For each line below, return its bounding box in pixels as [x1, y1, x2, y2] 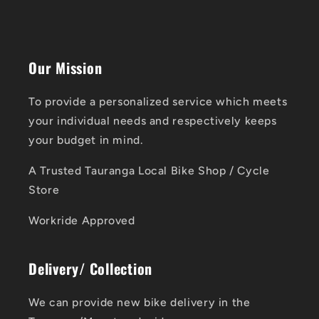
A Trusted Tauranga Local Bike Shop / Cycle [28, 164, 270, 178]
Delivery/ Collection [28, 257, 152, 279]
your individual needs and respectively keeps [28, 114, 277, 128]
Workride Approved [28, 213, 135, 227]
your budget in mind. [28, 133, 143, 147]
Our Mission [28, 57, 103, 79]
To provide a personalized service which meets [28, 95, 288, 109]
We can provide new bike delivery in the [28, 295, 251, 309]
